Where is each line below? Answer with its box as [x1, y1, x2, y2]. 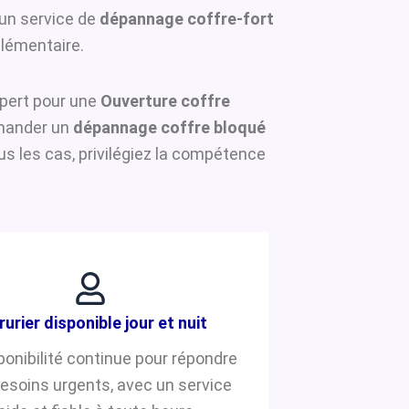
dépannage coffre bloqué [73, 117, 266, 137]
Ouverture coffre [100, 90, 230, 110]
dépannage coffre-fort [100, 9, 274, 28]
